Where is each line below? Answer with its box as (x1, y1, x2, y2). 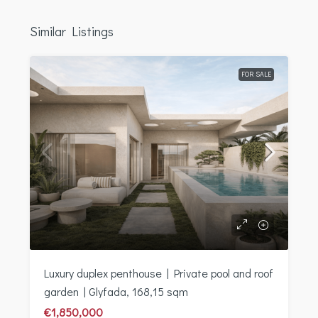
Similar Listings (30, 22, 114, 40)
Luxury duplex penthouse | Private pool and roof (44, 265, 273, 280)
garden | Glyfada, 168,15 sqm (44, 283, 188, 299)
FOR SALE (241, 69, 271, 79)
